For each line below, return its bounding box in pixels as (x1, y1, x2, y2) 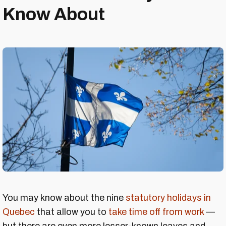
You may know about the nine (3, 193, 126, 203)
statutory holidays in (126, 193, 211, 203)
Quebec (3, 207, 35, 217)
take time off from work (108, 207, 204, 217)
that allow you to (35, 207, 108, 217)
